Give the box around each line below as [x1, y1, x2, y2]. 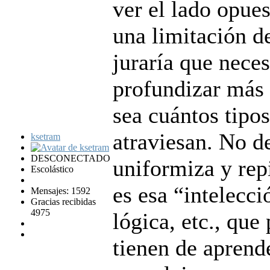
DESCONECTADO [31, 152, 110, 163]
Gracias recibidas [31, 196, 96, 207]
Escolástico [31, 163, 74, 174]
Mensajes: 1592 [31, 185, 90, 196]
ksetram [31, 131, 60, 142]
